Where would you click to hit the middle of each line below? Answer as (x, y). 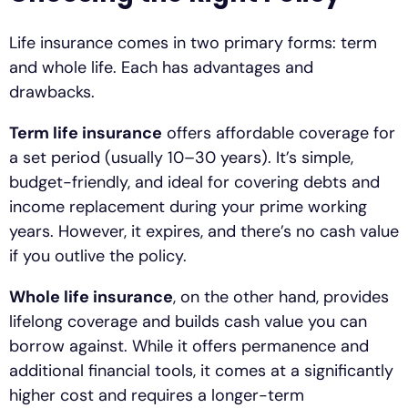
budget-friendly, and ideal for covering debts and (194, 183)
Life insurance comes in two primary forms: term (193, 43)
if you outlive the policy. (98, 256)
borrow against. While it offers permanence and (189, 347)
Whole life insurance (91, 297)
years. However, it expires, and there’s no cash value (204, 232)
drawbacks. (52, 92)
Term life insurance (86, 133)
